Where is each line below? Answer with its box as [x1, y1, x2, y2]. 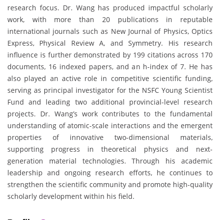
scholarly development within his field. [7, 192, 135, 201]
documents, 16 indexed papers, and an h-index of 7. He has [7, 62, 213, 72]
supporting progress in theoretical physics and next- [7, 144, 213, 154]
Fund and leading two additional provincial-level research [7, 97, 213, 107]
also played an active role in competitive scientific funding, [7, 74, 213, 83]
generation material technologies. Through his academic [7, 156, 213, 166]
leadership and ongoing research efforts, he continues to [7, 168, 213, 178]
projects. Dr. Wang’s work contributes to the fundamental [7, 109, 213, 119]
